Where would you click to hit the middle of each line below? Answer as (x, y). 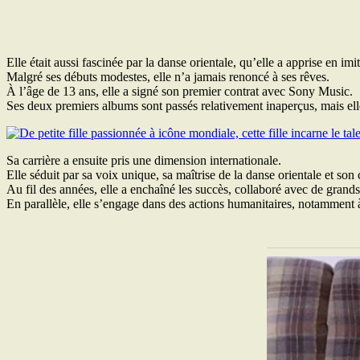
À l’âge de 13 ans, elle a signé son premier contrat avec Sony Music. (180, 91)
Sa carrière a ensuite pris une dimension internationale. (144, 160)
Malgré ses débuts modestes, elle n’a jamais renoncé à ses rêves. (168, 76)
